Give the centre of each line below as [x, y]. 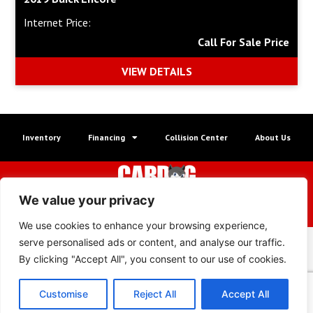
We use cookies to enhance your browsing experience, [143, 225]
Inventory [41, 137]
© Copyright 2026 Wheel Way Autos [156, 197]
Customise [63, 294]
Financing [106, 137]
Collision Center [197, 137]
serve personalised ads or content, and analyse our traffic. [152, 242]
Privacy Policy [188, 216]
